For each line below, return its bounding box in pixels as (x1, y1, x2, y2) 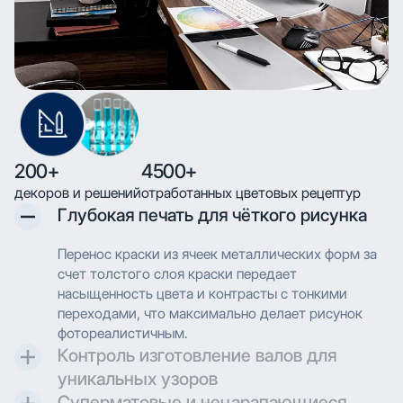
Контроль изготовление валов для (58, 344, 336, 366)
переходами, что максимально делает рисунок (58, 304, 363, 322)
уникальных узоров (58, 367, 218, 390)
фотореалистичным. (58, 324, 188, 342)
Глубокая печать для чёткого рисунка (58, 203, 367, 226)
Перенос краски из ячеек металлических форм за (58, 245, 377, 263)
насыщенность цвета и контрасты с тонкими (58, 284, 347, 302)
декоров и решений (14, 184, 141, 201)
